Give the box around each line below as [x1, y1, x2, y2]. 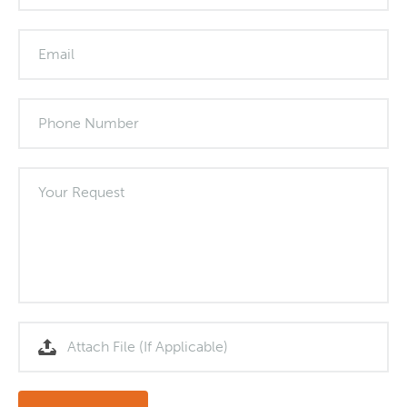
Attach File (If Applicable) [67, 338, 228, 355]
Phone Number [38, 114, 139, 132]
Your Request [38, 184, 124, 201]
